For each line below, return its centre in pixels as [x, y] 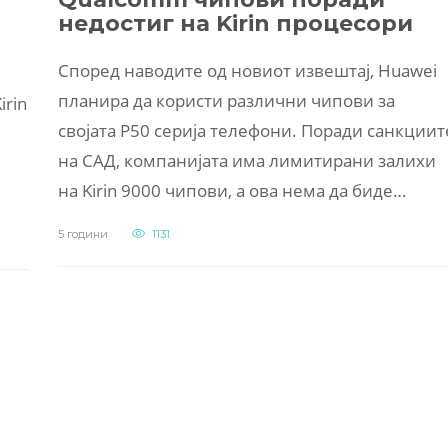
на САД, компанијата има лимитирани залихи [247, 160]
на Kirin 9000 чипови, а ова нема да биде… [232, 190]
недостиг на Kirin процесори [235, 23]
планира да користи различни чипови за [226, 100]
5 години [83, 233]
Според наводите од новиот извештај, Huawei [247, 70]
